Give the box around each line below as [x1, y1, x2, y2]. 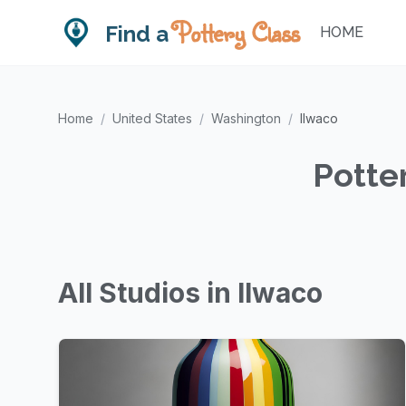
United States [112, 111, 192, 126]
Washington [211, 111, 281, 126]
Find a [105, 21, 174, 47]
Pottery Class [174, 14, 299, 50]
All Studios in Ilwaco [58, 276, 323, 309]
